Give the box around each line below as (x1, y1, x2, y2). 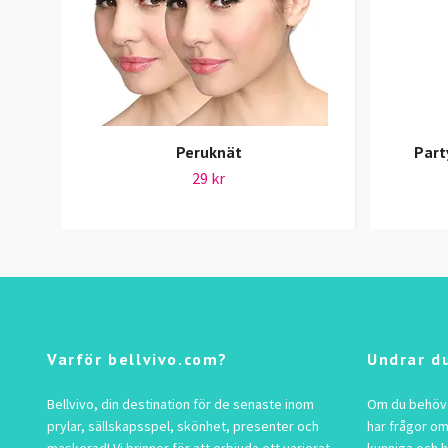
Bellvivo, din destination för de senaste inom (47, 395, 314, 414)
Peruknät (175, 142, 242, 163)
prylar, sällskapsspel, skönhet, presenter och (47, 417, 319, 436)
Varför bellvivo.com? (47, 349, 228, 370)
